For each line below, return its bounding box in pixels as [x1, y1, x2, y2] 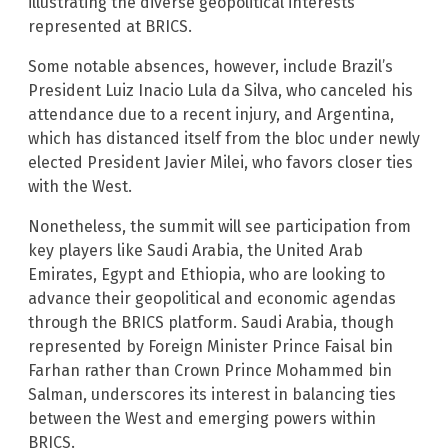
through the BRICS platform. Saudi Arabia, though [28, 313, 394, 333]
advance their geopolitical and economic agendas [28, 289, 396, 309]
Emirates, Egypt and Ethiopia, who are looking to [28, 265, 385, 285]
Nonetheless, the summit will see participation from [28, 217, 411, 237]
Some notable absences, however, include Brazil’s [28, 57, 393, 77]
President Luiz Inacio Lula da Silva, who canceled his [28, 81, 413, 101]
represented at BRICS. [28, 17, 192, 37]
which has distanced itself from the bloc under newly [28, 129, 420, 149]
